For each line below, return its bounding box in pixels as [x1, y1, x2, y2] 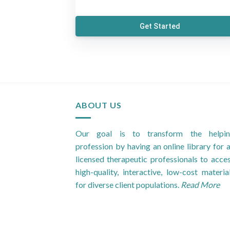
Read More [181, 179, 220, 189]
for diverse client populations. [75, 179, 181, 189]
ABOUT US [75, 100, 122, 110]
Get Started [140, 22, 181, 31]
